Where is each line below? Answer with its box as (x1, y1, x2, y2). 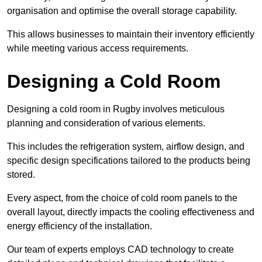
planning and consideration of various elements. (7, 118, 205, 129)
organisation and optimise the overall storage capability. (7, 6, 237, 16)
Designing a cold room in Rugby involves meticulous (7, 104, 225, 115)
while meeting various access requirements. (7, 43, 188, 54)
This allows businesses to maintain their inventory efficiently (7, 29, 254, 40)
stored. (7, 170, 35, 180)
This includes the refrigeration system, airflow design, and (7, 142, 244, 152)
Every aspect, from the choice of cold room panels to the (7, 193, 237, 204)
